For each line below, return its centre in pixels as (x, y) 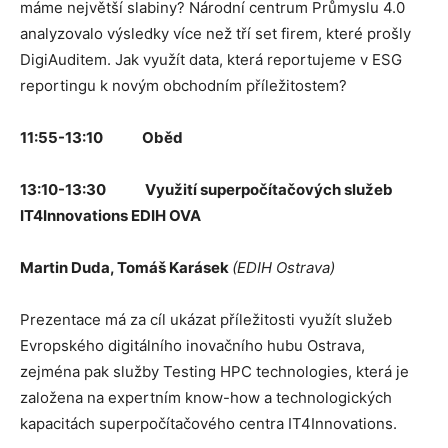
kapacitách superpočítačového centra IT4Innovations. (208, 423)
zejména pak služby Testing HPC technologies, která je (214, 371)
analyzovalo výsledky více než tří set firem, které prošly (215, 33)
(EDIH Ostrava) (283, 267)
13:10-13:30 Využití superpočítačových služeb (206, 189)
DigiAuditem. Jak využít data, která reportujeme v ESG (211, 59)
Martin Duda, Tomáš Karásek (126, 267)
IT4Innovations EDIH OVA (110, 215)
